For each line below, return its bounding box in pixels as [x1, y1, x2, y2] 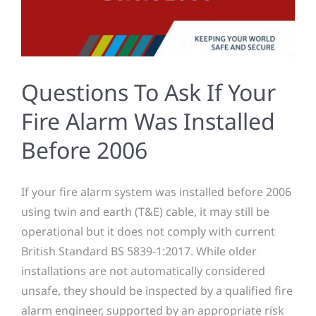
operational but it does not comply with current [21, 223, 275, 239]
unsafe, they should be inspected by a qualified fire [21, 282, 293, 298]
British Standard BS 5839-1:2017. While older [21, 243, 257, 259]
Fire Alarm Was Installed [21, 105, 275, 136]
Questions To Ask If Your [21, 76, 276, 107]
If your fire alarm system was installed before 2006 [21, 183, 291, 200]
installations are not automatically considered [21, 262, 265, 279]
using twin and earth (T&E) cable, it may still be [21, 203, 269, 219]
